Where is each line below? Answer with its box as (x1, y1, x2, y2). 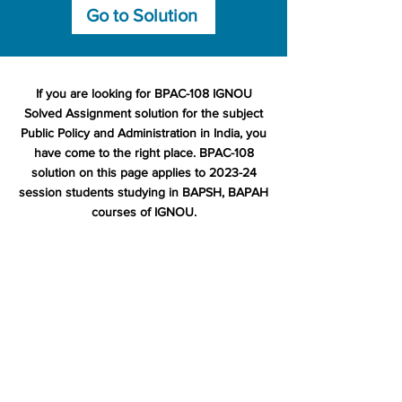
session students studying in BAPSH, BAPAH (19, 185, 268, 199)
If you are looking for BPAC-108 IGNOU (35, 86, 252, 100)
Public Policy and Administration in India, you (21, 126, 267, 140)
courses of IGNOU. (91, 205, 197, 219)
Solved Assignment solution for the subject (24, 106, 263, 120)
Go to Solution (86, 5, 197, 25)
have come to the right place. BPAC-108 (33, 145, 254, 160)
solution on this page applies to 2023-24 (31, 165, 257, 179)
